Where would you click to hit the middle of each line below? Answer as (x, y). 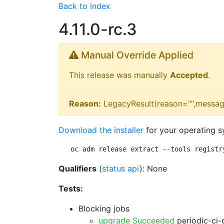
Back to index (84, 6)
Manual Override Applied (136, 55)
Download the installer (101, 130)
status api (121, 168)
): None (153, 168)
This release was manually (119, 75)
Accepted (189, 75)
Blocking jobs (104, 208)
